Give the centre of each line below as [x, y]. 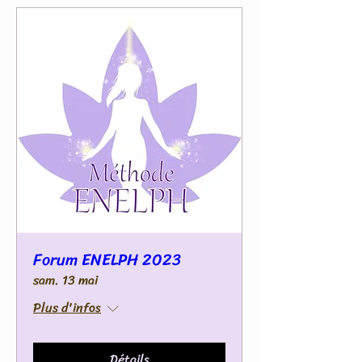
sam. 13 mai [65, 280]
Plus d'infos [67, 307]
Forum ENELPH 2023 [107, 260]
